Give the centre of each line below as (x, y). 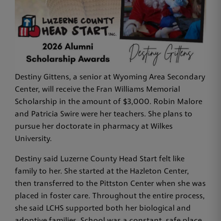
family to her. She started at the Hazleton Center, (102, 172)
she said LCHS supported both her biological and (103, 209)
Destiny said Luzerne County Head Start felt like (100, 160)
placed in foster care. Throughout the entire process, (110, 197)
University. (34, 139)
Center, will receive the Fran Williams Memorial (97, 90)
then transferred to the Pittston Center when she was (110, 184)
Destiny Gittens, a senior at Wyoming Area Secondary (110, 78)
